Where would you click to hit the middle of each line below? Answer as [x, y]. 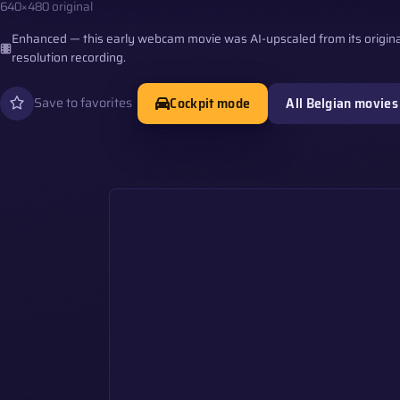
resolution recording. [68, 58]
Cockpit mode [210, 104]
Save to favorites [83, 103]
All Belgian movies [342, 104]
